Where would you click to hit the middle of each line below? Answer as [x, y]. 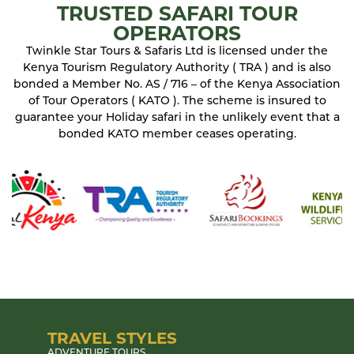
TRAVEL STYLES [112, 338]
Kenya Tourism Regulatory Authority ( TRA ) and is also [177, 68]
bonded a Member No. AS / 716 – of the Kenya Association [177, 85]
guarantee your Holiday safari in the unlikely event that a [177, 118]
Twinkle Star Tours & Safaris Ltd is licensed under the [177, 51]
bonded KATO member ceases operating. [177, 134]
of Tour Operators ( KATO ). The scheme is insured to [177, 101]
